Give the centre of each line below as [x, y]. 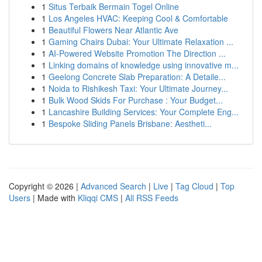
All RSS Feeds [152, 198]
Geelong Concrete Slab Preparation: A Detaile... [137, 77]
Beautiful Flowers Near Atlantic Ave [113, 30]
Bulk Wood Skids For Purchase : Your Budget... [136, 100]
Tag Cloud [194, 186]
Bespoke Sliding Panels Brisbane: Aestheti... [130, 123]
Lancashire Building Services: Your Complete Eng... [144, 112]
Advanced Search [113, 186]
